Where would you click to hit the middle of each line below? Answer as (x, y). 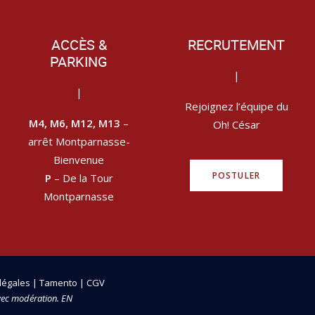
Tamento (59, 283)
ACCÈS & (79, 45)
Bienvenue (79, 160)
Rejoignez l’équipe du (236, 106)
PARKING (79, 62)
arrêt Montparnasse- (79, 141)
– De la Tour (82, 178)
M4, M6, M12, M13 (75, 123)
